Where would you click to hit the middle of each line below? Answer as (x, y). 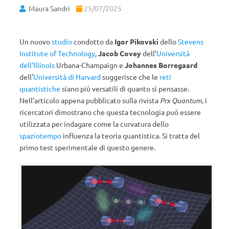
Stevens (191, 41)
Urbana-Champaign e (90, 65)
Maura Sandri (49, 8)
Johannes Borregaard (161, 65)
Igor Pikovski (136, 41)
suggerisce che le (130, 77)
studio (62, 41)
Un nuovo (36, 41)
